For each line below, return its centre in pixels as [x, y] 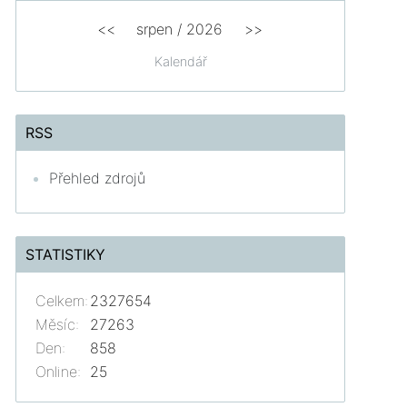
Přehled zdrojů [98, 178]
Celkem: [62, 300]
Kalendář [180, 61]
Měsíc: [58, 324]
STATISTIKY [66, 254]
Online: [59, 371]
